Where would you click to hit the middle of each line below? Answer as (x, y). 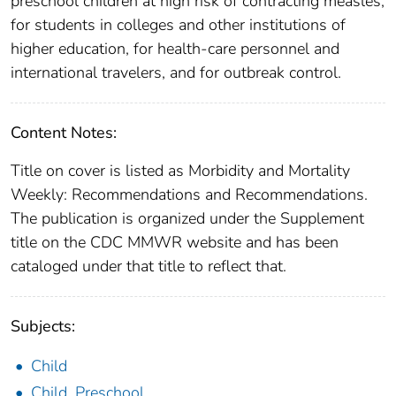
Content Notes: (64, 133)
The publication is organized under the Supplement (187, 219)
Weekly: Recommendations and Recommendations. (189, 195)
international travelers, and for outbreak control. (176, 73)
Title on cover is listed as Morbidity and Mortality (180, 171)
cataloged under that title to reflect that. (148, 267)
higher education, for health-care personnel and (175, 49)
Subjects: (43, 327)
